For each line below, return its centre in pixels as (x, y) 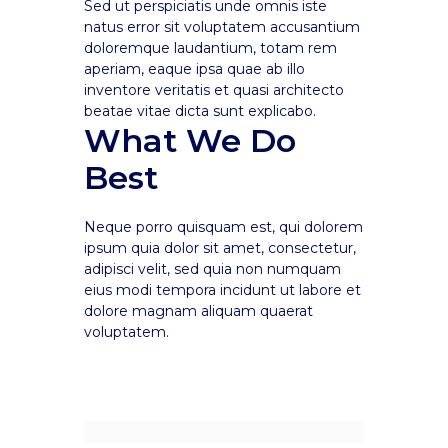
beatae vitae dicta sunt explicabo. (200, 111)
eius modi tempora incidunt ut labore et (222, 290)
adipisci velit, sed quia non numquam (212, 269)
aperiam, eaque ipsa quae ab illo (194, 69)
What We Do (190, 140)
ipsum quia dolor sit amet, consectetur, (220, 248)
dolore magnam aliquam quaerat (198, 311)
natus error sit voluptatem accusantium (222, 27)
